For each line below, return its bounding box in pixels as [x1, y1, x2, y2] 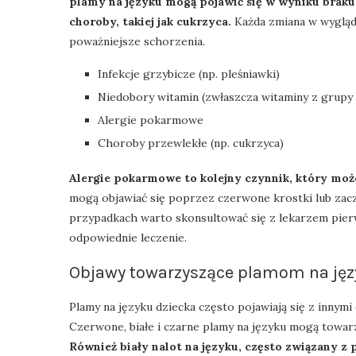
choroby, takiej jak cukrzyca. [69, 14, 231, 29]
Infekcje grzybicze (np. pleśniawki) [98, 66, 280, 81]
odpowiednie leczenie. [69, 230, 187, 245]
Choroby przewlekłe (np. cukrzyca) [98, 135, 284, 150]
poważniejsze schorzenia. [69, 33, 205, 48]
